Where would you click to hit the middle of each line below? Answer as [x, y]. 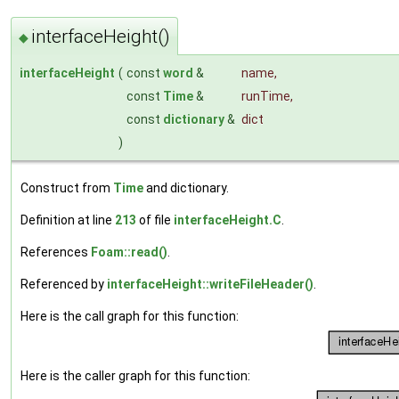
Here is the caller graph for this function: [135, 375]
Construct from [67, 187]
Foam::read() [129, 252]
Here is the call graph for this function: [130, 316]
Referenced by [64, 284]
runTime [266, 96]
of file [155, 220]
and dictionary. [186, 187]
